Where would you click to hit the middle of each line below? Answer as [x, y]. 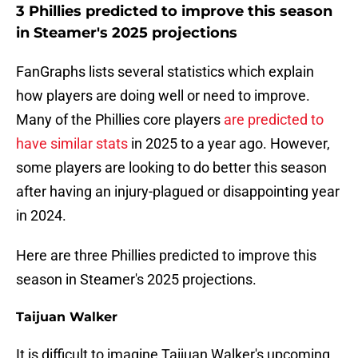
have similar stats [72, 144]
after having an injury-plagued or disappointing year [178, 192]
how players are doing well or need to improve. [163, 96]
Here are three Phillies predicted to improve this [166, 256]
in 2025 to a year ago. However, [229, 144]
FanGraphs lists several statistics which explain [165, 72]
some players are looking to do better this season [171, 168]
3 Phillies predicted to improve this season [174, 12]
